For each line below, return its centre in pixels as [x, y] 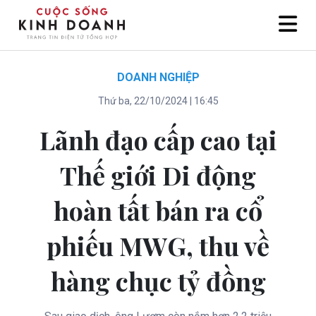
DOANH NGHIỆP [158, 77]
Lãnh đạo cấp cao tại [158, 140]
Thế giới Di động [158, 175]
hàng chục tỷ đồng [158, 281]
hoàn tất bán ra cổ [158, 210]
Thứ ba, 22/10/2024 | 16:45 [158, 101]
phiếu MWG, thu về [158, 245]
